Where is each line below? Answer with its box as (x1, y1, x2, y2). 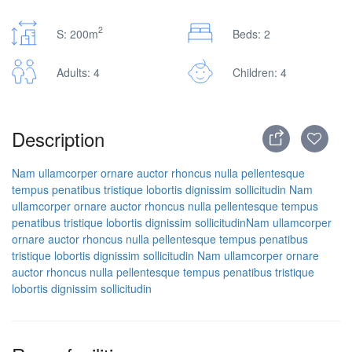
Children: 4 (233, 64, 287, 80)
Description (12, 125, 104, 152)
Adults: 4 (57, 64, 100, 80)
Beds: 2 (233, 25, 270, 42)
